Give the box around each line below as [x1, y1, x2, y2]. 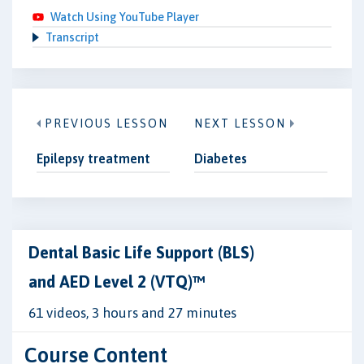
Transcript [45, 30, 99, 44]
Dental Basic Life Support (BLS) [28, 243, 254, 262]
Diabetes [194, 151, 247, 166]
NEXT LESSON [194, 117, 286, 130]
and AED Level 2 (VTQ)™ [28, 272, 205, 291]
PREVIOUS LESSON [45, 117, 168, 130]
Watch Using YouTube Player [50, 10, 199, 24]
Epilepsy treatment [37, 151, 150, 166]
